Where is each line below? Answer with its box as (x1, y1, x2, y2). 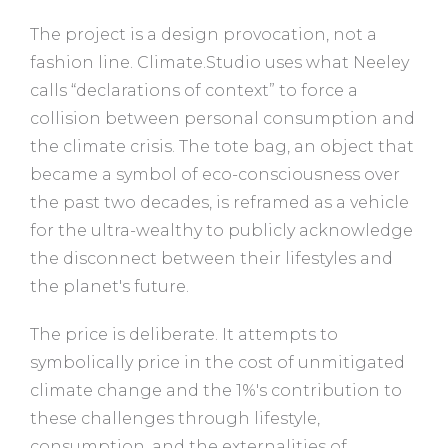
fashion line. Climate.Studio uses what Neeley (30, 52, 409, 72)
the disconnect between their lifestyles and (30, 248, 393, 268)
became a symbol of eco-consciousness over (30, 164, 400, 184)
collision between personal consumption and (30, 108, 415, 128)
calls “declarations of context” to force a (30, 80, 358, 100)
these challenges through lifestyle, (30, 408, 320, 428)
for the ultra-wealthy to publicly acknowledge (30, 220, 413, 240)
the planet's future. (30, 276, 189, 296)
